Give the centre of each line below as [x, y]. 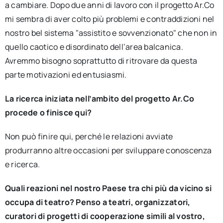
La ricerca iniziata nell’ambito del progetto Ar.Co [99, 99]
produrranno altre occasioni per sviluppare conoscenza [108, 150]
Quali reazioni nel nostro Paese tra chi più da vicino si [108, 188]
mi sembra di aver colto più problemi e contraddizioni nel [110, 19]
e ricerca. [22, 164]
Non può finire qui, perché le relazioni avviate [89, 136]
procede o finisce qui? [48, 112]
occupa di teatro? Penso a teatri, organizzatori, [98, 202]
